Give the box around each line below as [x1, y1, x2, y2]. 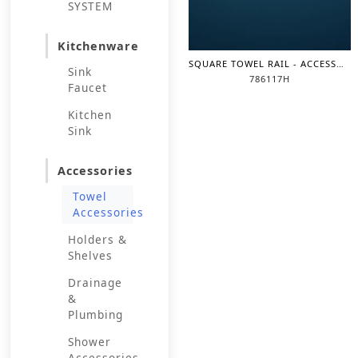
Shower [68, 334, 111, 349]
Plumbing [68, 307, 123, 322]
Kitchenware [58, 38, 139, 54]
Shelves [68, 248, 113, 263]
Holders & [68, 232, 127, 247]
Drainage [68, 275, 122, 290]
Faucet [68, 80, 107, 95]
